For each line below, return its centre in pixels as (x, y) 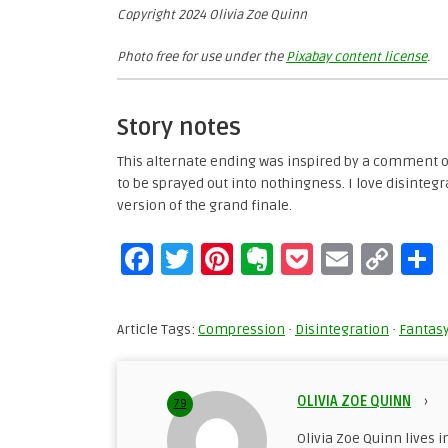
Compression (241, 329)
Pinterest (299, 258)
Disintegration (342, 329)
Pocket (361, 258)
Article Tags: (157, 329)
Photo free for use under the (201, 57)
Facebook (222, 258)
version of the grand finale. (204, 205)
